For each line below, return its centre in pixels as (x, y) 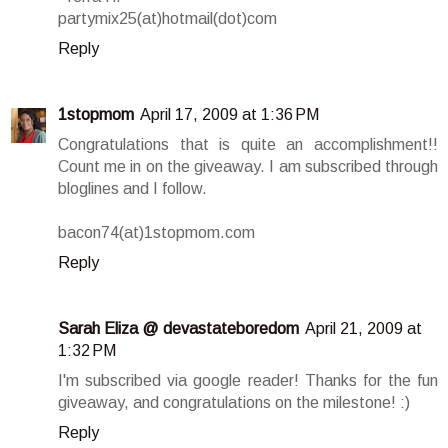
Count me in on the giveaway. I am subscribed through (248, 167)
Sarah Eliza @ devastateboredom (178, 329)
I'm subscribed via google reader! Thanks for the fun (248, 381)
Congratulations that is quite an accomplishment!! (248, 145)
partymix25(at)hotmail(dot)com (167, 19)
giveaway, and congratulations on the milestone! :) (234, 403)
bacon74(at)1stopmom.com (156, 233)
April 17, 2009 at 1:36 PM (229, 115)
